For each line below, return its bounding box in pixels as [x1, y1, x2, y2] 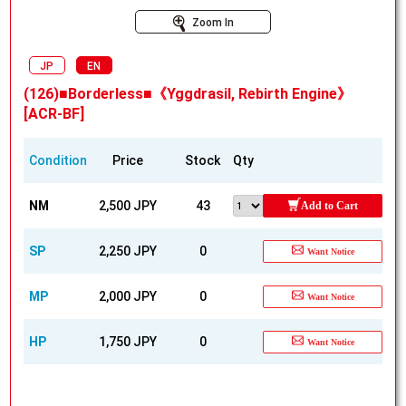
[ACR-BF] [23, 105, 84, 123]
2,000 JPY [99, 289, 158, 304]
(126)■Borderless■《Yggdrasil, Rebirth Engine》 [23, 85, 352, 103]
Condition [28, 153, 87, 169]
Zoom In [191, 16, 234, 30]
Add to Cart [301, 199, 359, 212]
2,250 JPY [99, 244, 158, 259]
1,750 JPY [99, 334, 158, 350]
